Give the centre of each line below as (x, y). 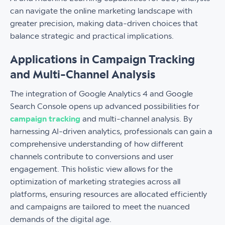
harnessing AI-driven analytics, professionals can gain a (111, 132)
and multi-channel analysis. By (136, 119)
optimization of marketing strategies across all (95, 182)
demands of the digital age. (61, 219)
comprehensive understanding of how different (97, 144)
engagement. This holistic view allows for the (91, 169)
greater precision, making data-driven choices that (104, 24)
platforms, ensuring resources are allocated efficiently (108, 194)
